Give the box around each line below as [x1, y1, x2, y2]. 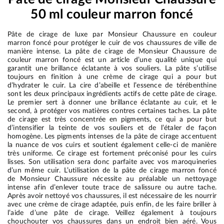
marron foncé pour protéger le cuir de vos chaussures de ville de [7, 39, 216, 47]
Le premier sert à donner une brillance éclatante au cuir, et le [7, 98, 216, 106]
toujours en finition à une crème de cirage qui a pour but [7, 73, 216, 81]
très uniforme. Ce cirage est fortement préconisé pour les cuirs [7, 149, 216, 157]
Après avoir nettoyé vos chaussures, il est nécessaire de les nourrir [7, 192, 216, 200]
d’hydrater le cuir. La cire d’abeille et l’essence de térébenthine [7, 81, 216, 89]
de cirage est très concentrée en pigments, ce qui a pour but [7, 115, 216, 123]
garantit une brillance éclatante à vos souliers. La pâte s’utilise [7, 64, 216, 72]
